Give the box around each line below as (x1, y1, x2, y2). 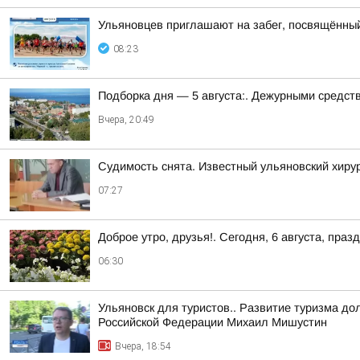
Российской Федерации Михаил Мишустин (98, 316, 327, 329)
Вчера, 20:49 (98, 114, 154, 125)
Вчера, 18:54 (115, 341, 171, 352)
